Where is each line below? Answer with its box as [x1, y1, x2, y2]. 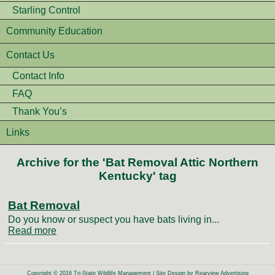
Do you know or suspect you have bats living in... [8, 214, 219, 225]
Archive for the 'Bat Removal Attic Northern [17, 156, 258, 169]
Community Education [6, 26, 103, 36]
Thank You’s [12, 106, 67, 117]
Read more [8, 225, 56, 236]
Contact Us [6, 50, 55, 60]
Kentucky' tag [98, 169, 177, 182]
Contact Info [12, 71, 64, 81]
